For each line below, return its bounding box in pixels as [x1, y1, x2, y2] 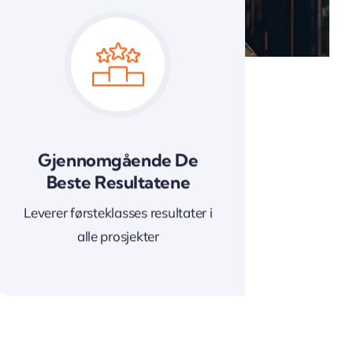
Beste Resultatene [46, 171, 191, 194]
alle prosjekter [76, 228, 159, 245]
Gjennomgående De [38, 149, 199, 172]
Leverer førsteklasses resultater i [24, 204, 213, 221]
